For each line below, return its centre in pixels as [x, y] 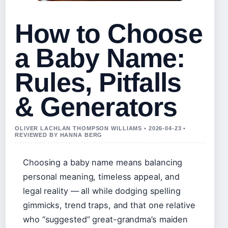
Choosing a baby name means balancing [103, 163]
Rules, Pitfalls [98, 83]
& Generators [96, 107]
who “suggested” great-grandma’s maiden [106, 220]
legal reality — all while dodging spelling [102, 191]
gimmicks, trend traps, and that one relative [109, 205]
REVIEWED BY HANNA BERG [59, 135]
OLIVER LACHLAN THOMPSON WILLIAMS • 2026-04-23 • [101, 129]
